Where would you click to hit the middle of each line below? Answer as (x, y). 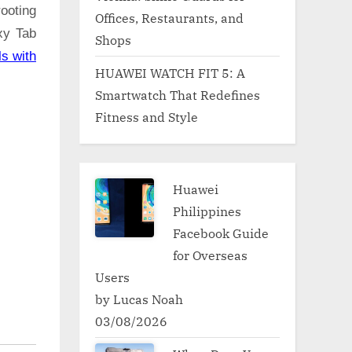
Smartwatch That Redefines (178, 94)
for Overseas (211, 255)
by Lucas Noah (139, 299)
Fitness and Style (147, 116)
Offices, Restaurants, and (169, 17)
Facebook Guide (221, 233)
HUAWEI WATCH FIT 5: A (170, 72)
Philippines (207, 211)
